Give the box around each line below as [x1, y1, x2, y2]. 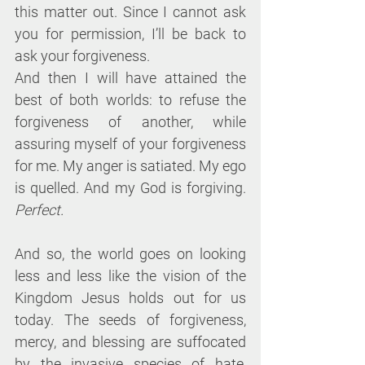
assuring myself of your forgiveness [15, 135, 246, 153]
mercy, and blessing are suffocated [15, 333, 246, 351]
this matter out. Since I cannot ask [15, 3, 246, 21]
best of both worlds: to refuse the [15, 91, 246, 109]
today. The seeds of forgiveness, [15, 311, 246, 329]
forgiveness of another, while [15, 113, 246, 131]
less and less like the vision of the [15, 267, 246, 285]
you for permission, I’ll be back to [15, 25, 246, 43]
